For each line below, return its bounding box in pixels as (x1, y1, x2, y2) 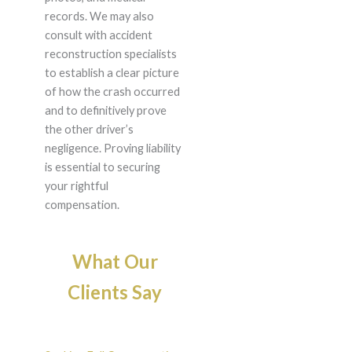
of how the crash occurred (44, 85, 180, 99)
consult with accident (44, 28, 152, 42)
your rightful (44, 179, 108, 193)
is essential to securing (44, 160, 160, 174)
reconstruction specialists (44, 47, 177, 61)
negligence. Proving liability (44, 141, 181, 156)
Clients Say (68, 280, 162, 304)
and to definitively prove (44, 104, 167, 118)
